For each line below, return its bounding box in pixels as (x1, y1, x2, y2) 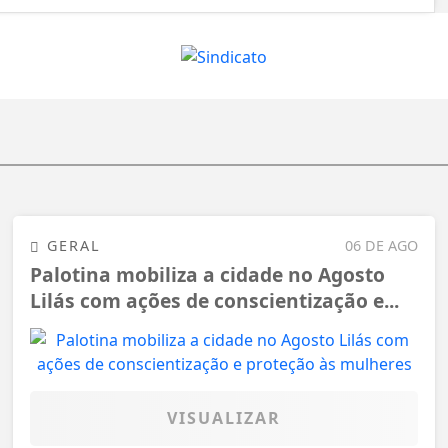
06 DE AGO (345, 235, 418, 255)
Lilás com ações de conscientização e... (30, 287, 399, 315)
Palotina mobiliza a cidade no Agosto (30, 261, 385, 289)
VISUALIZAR (167, 406, 281, 429)
